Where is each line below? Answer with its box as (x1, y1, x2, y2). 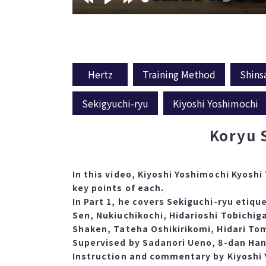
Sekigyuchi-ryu (82, 96, 148, 110)
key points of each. (72, 181, 164, 194)
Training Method (142, 67, 216, 82)
